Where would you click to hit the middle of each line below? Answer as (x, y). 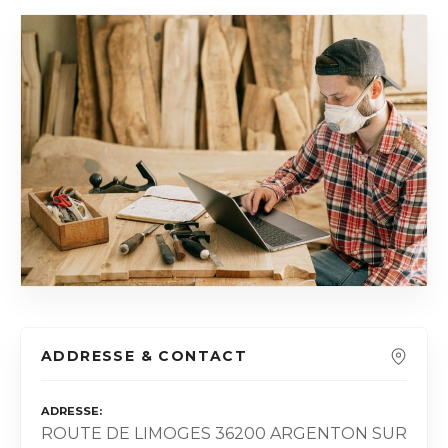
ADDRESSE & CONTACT (144, 355)
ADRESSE (70, 410)
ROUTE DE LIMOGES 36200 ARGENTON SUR (224, 434)
